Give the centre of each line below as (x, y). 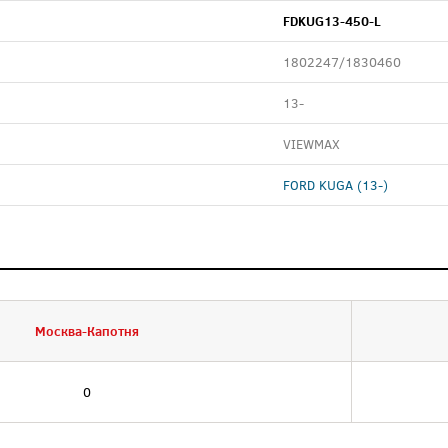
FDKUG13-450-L (332, 21)
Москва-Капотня (87, 331)
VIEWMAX (311, 144)
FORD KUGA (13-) (335, 185)
